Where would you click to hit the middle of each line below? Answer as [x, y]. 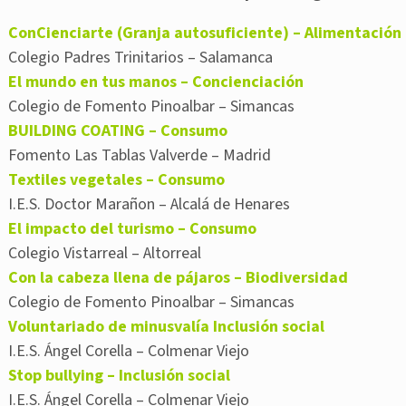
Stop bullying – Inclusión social [119, 376]
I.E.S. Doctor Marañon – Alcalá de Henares [149, 205]
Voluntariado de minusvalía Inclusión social [166, 327]
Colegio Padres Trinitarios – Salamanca [140, 58]
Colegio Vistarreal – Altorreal [105, 254]
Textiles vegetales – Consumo [116, 180]
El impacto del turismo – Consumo [132, 229]
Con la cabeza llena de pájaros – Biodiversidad [178, 278]
